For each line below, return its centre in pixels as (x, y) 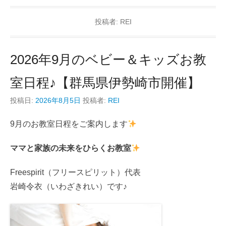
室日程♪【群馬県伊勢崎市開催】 (105, 82)
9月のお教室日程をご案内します (69, 124)
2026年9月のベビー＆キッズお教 (108, 59)
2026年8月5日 (58, 100)
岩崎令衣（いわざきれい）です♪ (69, 186)
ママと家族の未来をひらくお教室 (71, 148)
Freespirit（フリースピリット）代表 (75, 172)
